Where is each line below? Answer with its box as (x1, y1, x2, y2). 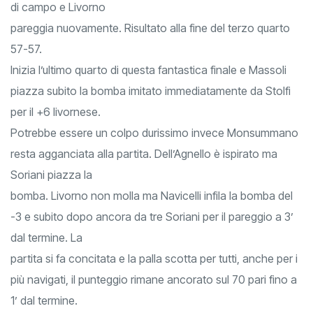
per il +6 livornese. (10, 105, 101, 119)
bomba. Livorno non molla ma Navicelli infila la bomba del (10, 189, 293, 203)
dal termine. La (10, 231, 82, 245)
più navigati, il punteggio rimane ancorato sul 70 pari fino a (10, 272, 297, 287)
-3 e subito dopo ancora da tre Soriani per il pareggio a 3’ (10, 210, 293, 224)
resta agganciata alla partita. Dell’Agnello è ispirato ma (10, 147, 277, 161)
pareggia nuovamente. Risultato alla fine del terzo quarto (10, 21, 290, 36)
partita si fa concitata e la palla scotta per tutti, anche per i (10, 252, 298, 266)
